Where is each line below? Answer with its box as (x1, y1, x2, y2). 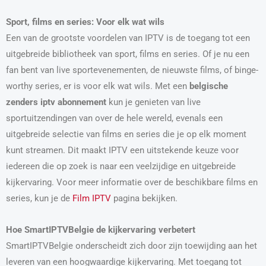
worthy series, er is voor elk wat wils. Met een (6, 81, 189, 92)
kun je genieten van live (106, 97, 201, 108)
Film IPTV (72, 193, 111, 204)
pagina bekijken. (111, 193, 178, 204)
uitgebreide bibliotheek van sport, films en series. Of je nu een (6, 49, 249, 60)
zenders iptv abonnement (6, 97, 106, 108)
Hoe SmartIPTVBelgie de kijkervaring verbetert (6, 224, 195, 235)
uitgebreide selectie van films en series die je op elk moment (6, 129, 246, 140)
